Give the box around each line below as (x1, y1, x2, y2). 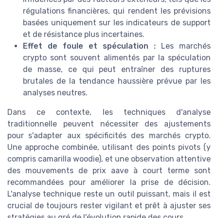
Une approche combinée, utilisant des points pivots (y (7, 142, 211, 152)
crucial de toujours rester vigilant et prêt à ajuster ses (7, 200, 211, 210)
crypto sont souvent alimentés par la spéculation (23, 53, 211, 62)
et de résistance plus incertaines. (23, 29, 145, 39)
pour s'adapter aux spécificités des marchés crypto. (7, 130, 211, 140)
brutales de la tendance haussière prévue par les (23, 76, 211, 86)
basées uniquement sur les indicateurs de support (23, 18, 211, 27)
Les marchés (156, 41, 211, 51)
